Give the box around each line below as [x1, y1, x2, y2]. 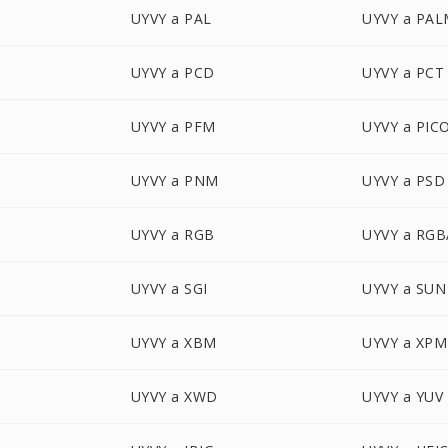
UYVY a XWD [130, 387, 218, 406]
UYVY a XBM [130, 333, 217, 352]
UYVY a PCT [362, 63, 445, 82]
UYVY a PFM [130, 117, 216, 136]
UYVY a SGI [130, 279, 208, 298]
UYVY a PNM [130, 171, 219, 190]
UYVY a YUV [362, 387, 444, 406]
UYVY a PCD [130, 63, 215, 82]
